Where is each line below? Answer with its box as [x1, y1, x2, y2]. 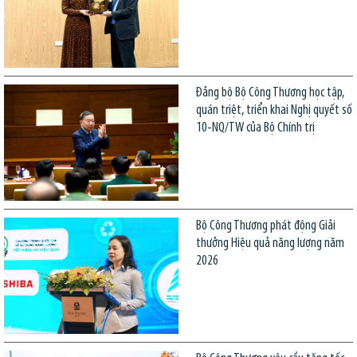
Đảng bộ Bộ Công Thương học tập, [195, 85, 344, 100]
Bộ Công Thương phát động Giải [195, 218, 335, 233]
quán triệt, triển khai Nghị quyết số [195, 103, 352, 117]
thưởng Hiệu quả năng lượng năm [195, 236, 344, 250]
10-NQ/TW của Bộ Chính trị [195, 120, 315, 135]
